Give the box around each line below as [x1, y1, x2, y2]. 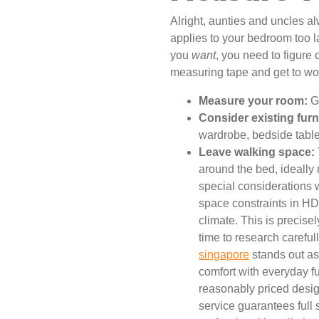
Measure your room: [199, 95, 308, 108]
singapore [199, 249, 249, 261]
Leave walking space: [199, 146, 315, 159]
